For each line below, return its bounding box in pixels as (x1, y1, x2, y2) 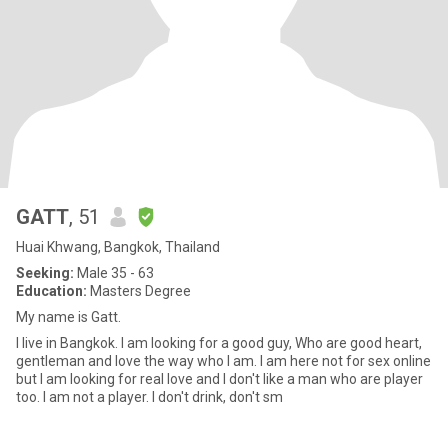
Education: (16, 283, 87, 299)
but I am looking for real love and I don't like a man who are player (16, 371, 423, 387)
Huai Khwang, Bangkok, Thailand (16, 239, 220, 255)
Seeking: (16, 265, 74, 281)
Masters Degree (87, 283, 191, 299)
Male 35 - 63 (74, 265, 154, 281)
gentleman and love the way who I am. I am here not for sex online (16, 353, 431, 369)
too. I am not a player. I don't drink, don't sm (16, 389, 283, 405)
